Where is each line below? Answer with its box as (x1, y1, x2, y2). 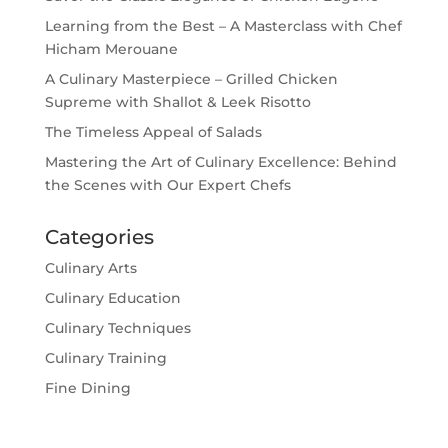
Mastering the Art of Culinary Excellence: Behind (44, 153, 397, 172)
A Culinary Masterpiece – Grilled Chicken (44, 70, 338, 89)
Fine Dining (44, 379, 131, 398)
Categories (44, 225, 154, 250)
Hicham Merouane (44, 40, 178, 59)
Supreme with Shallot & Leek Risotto (44, 93, 311, 112)
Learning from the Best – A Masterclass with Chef (44, 17, 402, 36)
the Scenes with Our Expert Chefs (44, 176, 291, 195)
